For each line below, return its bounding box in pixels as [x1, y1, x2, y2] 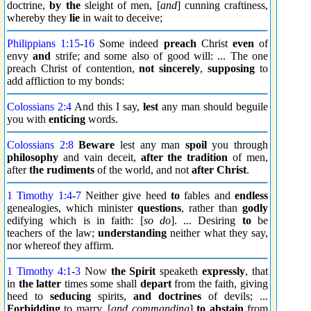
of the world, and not [94, 164, 192, 176]
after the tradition [140, 151, 228, 163]
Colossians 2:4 [7, 101, 72, 112]
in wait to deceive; [80, 12, 162, 24]
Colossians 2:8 [7, 139, 74, 151]
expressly [202, 265, 246, 277]
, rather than [181, 202, 242, 214]
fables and [180, 190, 235, 201]
